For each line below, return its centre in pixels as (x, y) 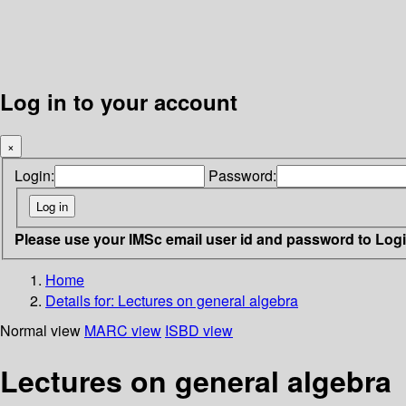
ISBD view (199, 330)
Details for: (82, 300)
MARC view (123, 330)
